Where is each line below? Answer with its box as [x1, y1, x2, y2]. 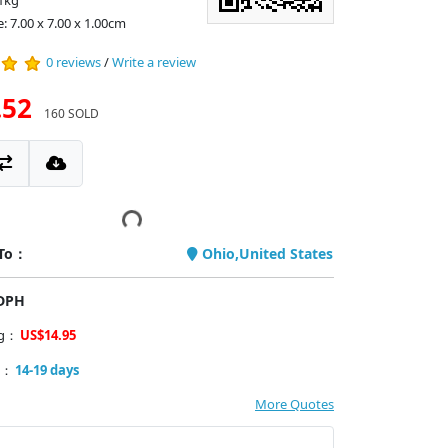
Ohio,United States [197, 244, 333, 263]
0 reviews [45, 53, 101, 72]
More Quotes [255, 395, 334, 413]
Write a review [111, 53, 196, 72]
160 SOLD [43, 105, 99, 122]
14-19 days [14, 361, 79, 379]
